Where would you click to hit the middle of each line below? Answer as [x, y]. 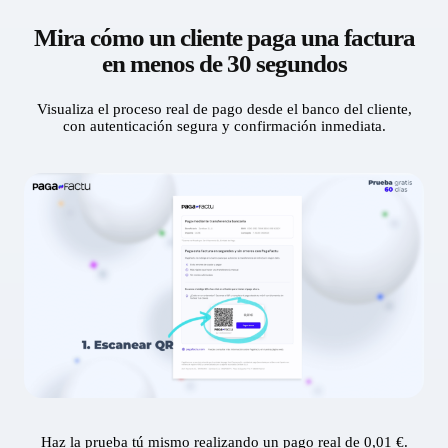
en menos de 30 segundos [224, 63]
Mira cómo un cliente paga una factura [224, 37]
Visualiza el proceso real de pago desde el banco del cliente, [224, 108]
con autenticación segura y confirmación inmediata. [224, 125]
